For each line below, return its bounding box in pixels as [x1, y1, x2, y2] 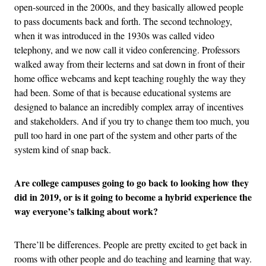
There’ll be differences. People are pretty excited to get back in [14, 238, 247, 251]
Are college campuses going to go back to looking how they [14, 176, 249, 190]
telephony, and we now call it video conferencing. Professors [14, 43, 240, 56]
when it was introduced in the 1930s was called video [14, 29, 214, 42]
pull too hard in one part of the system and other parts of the [14, 129, 237, 142]
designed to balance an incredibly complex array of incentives [14, 100, 243, 113]
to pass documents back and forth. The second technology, [14, 15, 232, 28]
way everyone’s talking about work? [14, 204, 158, 218]
